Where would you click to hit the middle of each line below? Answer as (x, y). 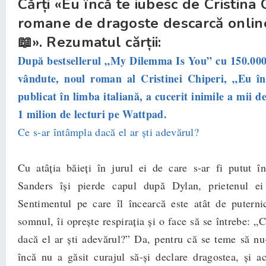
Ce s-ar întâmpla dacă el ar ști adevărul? (109, 132)
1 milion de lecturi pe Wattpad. (92, 114)
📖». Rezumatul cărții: (90, 42)
